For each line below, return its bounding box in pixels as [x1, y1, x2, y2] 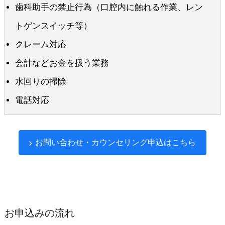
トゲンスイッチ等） [15, 21, 92, 31]
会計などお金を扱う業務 [15, 58, 109, 68]
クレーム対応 [15, 40, 66, 50]
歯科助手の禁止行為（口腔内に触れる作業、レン [15, 3, 203, 13]
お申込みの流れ [4, 207, 75, 219]
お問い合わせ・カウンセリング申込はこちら [35, 138, 196, 147]
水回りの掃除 [15, 77, 66, 87]
